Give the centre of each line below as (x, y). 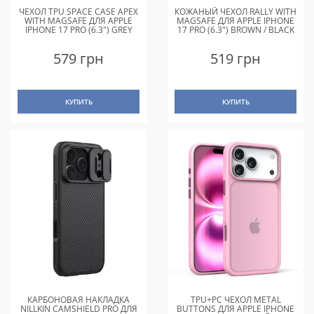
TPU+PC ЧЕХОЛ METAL (235, 299)
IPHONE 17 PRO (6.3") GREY (78, 29)
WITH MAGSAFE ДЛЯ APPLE (78, 20)
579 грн (78, 58)
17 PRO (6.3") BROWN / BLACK (235, 29)
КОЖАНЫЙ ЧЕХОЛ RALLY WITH (235, 11)
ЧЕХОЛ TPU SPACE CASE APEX (78, 11)
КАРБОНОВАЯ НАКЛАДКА (78, 299)
